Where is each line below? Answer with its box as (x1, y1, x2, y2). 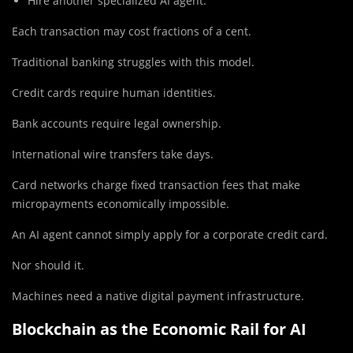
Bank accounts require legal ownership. (12, 116, 221, 132)
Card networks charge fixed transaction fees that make (12, 177, 300, 193)
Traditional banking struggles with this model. (12, 54, 255, 70)
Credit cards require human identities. (12, 85, 216, 101)
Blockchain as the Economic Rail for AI (12, 318, 307, 340)
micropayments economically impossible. (12, 196, 229, 212)
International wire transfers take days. (12, 147, 214, 162)
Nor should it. (12, 258, 84, 273)
